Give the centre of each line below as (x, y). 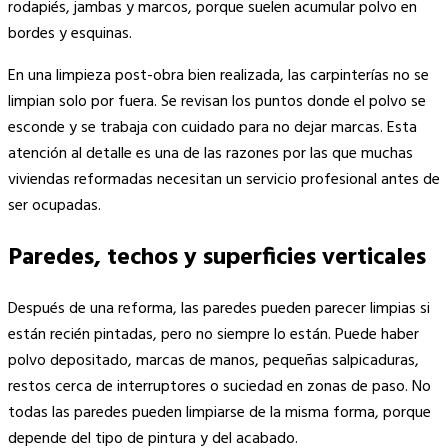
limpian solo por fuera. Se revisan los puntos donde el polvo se (217, 101)
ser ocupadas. (54, 205)
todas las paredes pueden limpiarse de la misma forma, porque (219, 413)
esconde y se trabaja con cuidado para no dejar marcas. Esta (212, 127)
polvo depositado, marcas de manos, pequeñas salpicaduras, (213, 361)
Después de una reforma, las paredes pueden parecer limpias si (219, 309)
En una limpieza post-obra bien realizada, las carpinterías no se (218, 75)
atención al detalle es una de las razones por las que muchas (210, 153)
